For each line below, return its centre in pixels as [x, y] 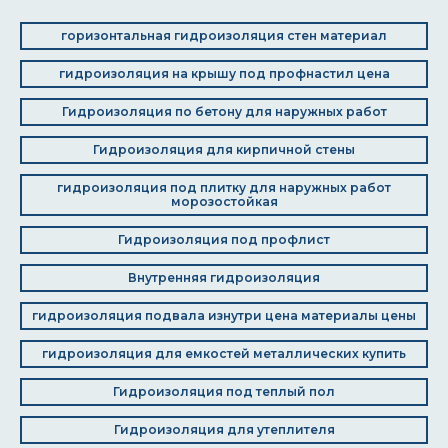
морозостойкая [224, 201]
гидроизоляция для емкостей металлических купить [224, 353]
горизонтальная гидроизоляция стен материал [224, 35]
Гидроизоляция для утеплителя [224, 429]
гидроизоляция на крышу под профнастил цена [224, 73]
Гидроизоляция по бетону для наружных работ [224, 111]
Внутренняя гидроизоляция [224, 277]
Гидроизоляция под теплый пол [224, 391]
